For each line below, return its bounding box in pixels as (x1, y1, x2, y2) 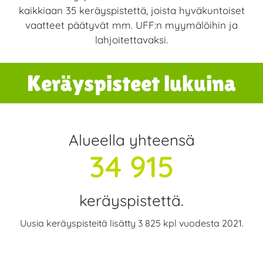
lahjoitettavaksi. (95, 33, 168, 46)
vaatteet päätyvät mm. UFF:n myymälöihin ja (25, 18, 238, 31)
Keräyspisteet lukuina (27, 70, 236, 96)
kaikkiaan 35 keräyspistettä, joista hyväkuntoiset (18, 4, 245, 16)
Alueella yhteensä (68, 130, 195, 150)
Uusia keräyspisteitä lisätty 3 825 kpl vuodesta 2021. (19, 217, 244, 230)
